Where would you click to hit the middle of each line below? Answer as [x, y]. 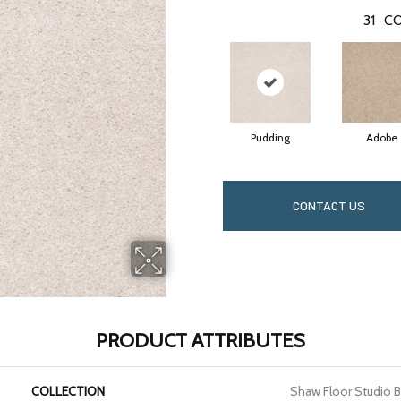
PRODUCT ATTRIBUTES [200, 341]
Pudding [270, 138]
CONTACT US [328, 206]
